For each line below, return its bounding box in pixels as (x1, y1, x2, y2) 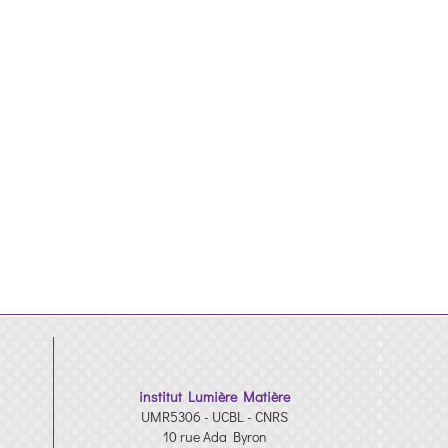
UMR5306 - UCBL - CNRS (141, 407, 289, 426)
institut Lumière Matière (139, 387, 291, 406)
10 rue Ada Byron (162, 427, 267, 446)
